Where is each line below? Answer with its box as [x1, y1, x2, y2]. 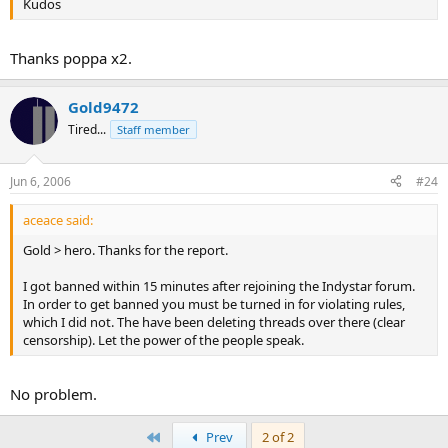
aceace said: [23, 210, 93, 229]
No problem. [10, 384, 97, 404]
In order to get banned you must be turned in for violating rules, [23, 294, 405, 313]
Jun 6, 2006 [10, 172, 71, 190]
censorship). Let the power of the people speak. [23, 330, 304, 349]
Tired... [68, 121, 106, 138]
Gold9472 [68, 97, 139, 117]
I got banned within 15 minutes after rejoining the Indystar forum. [23, 276, 415, 295]
